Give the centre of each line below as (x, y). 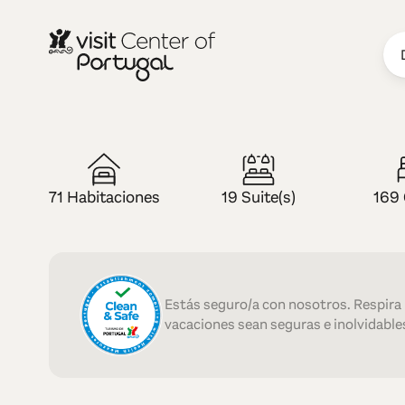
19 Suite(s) (259, 197)
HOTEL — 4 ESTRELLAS (123, 170)
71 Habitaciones (104, 197)
